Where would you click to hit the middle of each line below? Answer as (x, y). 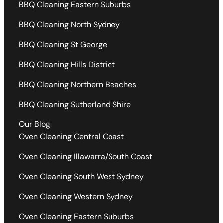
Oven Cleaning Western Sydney (76, 196)
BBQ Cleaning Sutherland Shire (75, 104)
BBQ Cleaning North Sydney (69, 24)
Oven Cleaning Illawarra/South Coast (86, 156)
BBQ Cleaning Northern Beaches (78, 84)
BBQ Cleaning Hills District (67, 64)
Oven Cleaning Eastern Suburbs (76, 216)
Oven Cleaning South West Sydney (81, 176)
